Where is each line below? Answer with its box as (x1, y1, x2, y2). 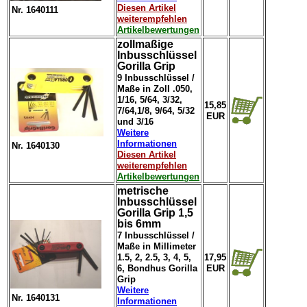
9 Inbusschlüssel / (117, 73, 195, 83)
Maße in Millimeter (117, 241, 196, 251)
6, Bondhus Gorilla (117, 263, 197, 273)
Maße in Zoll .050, (117, 84, 193, 94)
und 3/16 (117, 116, 153, 127)
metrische (117, 185, 169, 197)
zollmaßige (117, 38, 173, 50)
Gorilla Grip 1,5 (117, 207, 193, 219)
